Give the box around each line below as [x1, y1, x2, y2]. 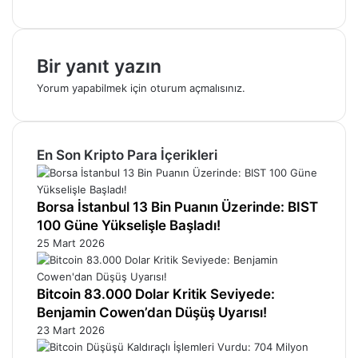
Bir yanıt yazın [37, 54, 161, 78]
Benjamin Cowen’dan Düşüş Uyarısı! [37, 304, 267, 320]
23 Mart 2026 [37, 323, 105, 336]
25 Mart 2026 [37, 236, 105, 249]
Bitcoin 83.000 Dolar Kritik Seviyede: [37, 285, 275, 302]
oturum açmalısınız [150, 81, 242, 94]
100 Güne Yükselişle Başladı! [37, 217, 221, 233]
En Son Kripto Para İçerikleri [37, 146, 217, 163]
